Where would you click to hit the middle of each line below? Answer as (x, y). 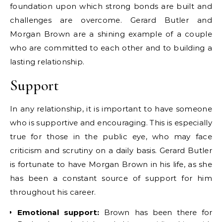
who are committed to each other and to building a (111, 48)
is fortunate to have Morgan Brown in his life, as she (111, 164)
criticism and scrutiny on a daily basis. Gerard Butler (111, 150)
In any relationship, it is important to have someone (111, 109)
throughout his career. (53, 192)
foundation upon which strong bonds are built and (111, 6)
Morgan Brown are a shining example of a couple (111, 34)
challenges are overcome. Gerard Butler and (111, 20)
